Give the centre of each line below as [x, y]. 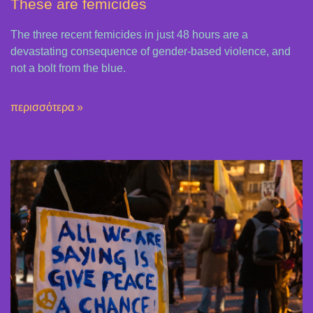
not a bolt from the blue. [68, 68]
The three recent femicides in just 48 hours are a [129, 34]
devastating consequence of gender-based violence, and [151, 51]
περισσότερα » [47, 107]
